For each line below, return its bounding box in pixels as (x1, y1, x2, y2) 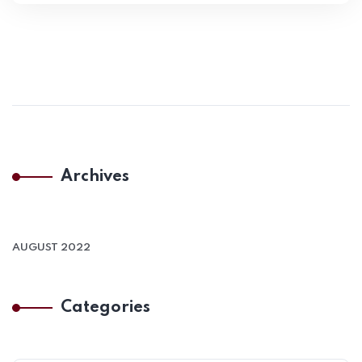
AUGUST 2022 (12, 242, 90, 253)
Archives (61, 169, 129, 185)
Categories (61, 300, 150, 316)
